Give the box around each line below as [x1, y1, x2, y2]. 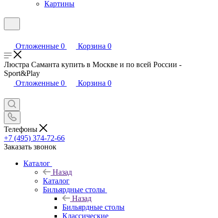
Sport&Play [4, 69, 40, 77]
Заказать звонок [4, 142, 56, 151]
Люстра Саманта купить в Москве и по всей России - [4, 60, 182, 69]
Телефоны [4, 125, 39, 133]
